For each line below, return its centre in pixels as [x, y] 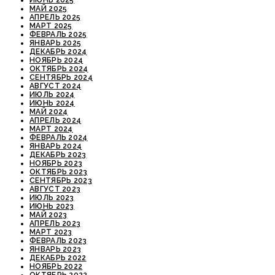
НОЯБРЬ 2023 [56, 163]
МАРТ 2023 [51, 232]
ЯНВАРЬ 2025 [56, 43]
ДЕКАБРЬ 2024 [58, 51]
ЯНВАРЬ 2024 [56, 146]
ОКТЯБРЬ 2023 [59, 172]
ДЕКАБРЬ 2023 [58, 154]
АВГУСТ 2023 [55, 189]
